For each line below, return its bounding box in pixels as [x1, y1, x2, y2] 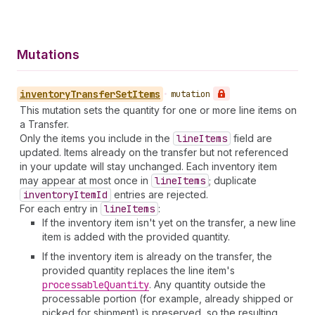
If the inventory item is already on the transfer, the [42, 250, 272, 262]
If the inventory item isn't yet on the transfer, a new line [42, 217, 296, 229]
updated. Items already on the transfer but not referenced [20, 146, 288, 158]
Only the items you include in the [20, 132, 173, 144]
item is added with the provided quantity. [42, 231, 230, 243]
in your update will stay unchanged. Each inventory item [20, 160, 277, 172]
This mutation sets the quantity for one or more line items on [20, 104, 297, 116]
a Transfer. [20, 118, 69, 130]
